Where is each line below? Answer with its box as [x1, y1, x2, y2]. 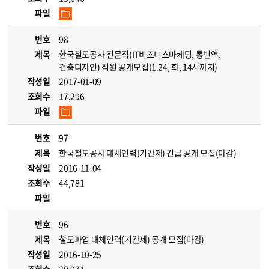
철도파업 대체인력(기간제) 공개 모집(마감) [59, 233, 205, 245]
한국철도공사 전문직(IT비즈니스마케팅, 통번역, [59, 48, 221, 60]
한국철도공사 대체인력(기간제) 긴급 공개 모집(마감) [59, 147, 237, 159]
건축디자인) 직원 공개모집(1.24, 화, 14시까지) [59, 61, 217, 73]
